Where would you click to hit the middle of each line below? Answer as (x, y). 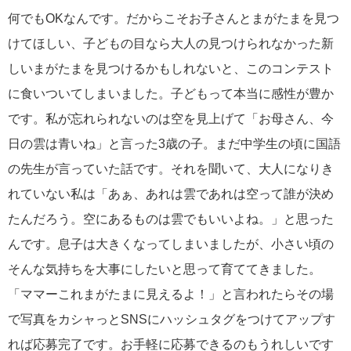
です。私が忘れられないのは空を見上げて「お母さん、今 (171, 119)
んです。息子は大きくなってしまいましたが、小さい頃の (171, 244)
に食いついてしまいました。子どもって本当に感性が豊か (171, 94)
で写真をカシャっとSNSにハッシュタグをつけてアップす (172, 320)
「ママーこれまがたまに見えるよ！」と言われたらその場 (171, 295)
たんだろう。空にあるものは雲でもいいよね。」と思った (171, 219)
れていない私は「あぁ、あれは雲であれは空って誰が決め (171, 194)
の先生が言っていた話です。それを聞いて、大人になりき (171, 169)
